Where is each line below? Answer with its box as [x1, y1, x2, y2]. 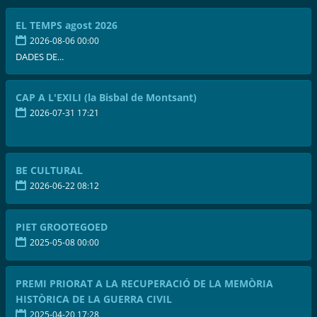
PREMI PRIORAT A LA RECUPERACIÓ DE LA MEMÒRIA [16, 276, 274, 290]
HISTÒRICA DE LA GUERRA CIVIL [16, 292, 173, 306]
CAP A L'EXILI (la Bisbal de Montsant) [16, 91, 197, 105]
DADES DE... [16, 50, 64, 64]
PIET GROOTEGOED [16, 219, 108, 234]
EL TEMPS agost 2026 [16, 18, 118, 33]
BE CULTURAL [16, 163, 83, 177]
